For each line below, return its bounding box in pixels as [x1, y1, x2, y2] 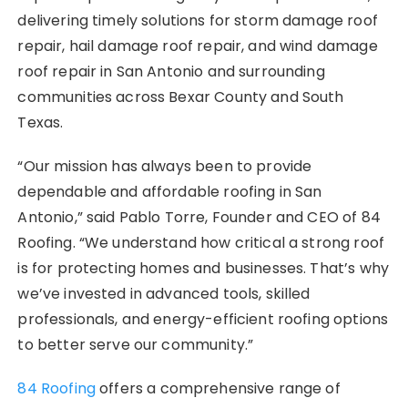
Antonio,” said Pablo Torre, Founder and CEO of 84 [17, 206, 381, 228]
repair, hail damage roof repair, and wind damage [17, 35, 378, 56]
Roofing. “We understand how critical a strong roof [17, 231, 384, 253]
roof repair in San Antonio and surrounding [17, 60, 325, 82]
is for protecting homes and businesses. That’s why [17, 257, 389, 279]
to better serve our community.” [17, 333, 254, 355]
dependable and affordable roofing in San [17, 180, 322, 202]
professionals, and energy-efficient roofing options [17, 308, 389, 330]
